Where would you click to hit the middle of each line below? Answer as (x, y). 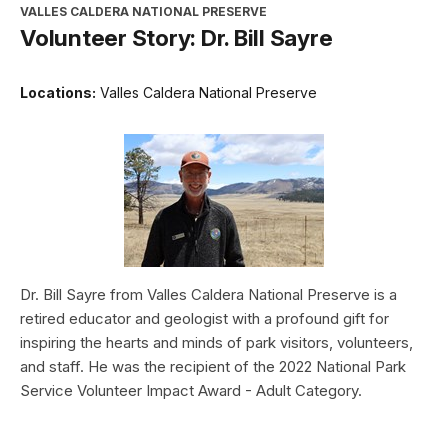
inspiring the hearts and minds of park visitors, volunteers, (216, 343)
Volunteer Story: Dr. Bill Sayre (176, 38)
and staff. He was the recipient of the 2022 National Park (213, 367)
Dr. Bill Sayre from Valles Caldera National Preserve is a (208, 295)
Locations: (58, 93)
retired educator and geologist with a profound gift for (204, 319)
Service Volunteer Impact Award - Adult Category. (191, 391)
